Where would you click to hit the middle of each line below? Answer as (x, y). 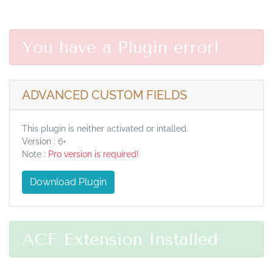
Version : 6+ (44, 141)
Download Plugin (68, 182)
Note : (35, 154)
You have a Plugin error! (121, 47)
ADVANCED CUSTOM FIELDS (105, 95)
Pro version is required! (94, 154)
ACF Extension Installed (120, 239)
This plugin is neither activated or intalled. (105, 129)
